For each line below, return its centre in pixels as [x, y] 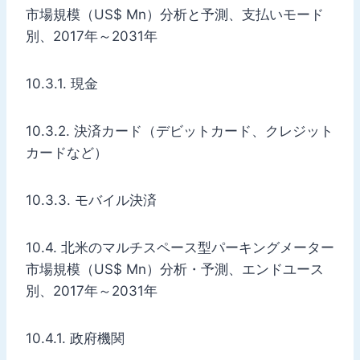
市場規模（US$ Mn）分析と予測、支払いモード [175, 14]
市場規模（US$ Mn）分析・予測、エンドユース [175, 269]
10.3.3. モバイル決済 [91, 200]
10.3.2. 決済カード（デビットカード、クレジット [180, 131]
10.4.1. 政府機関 [75, 338]
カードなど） [67, 152]
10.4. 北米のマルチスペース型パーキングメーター [180, 247]
